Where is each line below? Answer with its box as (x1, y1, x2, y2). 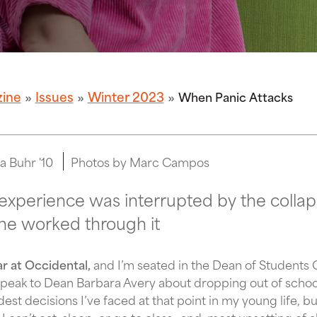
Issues (35, 86, 74, 106)
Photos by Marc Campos (70, 152, 209, 171)
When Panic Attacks (178, 87, 293, 105)
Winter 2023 (87, 86, 164, 106)
